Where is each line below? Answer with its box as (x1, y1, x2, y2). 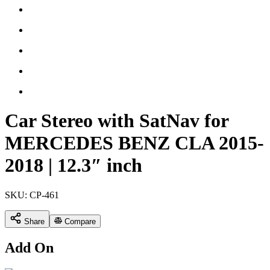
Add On (5, 239, 54, 256)
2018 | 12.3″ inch (5, 154, 142, 177)
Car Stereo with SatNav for (5, 110, 228, 132)
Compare (62, 216, 96, 226)
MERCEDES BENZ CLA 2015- (5, 132, 264, 154)
